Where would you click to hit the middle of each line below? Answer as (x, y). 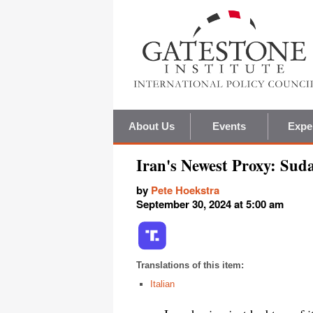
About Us (152, 126)
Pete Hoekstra (185, 190)
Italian (162, 284)
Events (229, 126)
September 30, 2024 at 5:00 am (210, 204)
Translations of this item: (190, 265)
